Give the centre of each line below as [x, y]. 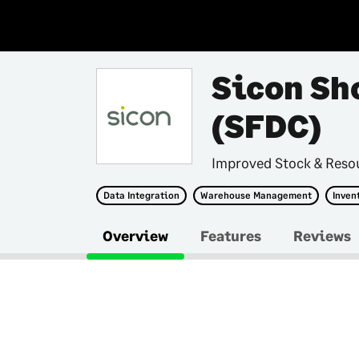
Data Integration [141, 195]
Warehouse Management [256, 195]
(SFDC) [266, 126]
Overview [135, 236]
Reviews [322, 236]
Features [231, 236]
